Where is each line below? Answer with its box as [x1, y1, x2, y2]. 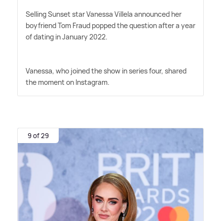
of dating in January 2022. [26, 32, 108, 42]
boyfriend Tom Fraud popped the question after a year [26, 21, 195, 31]
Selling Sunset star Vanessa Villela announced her [26, 9, 182, 19]
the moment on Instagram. [26, 77, 110, 87]
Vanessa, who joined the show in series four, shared [26, 66, 186, 76]
